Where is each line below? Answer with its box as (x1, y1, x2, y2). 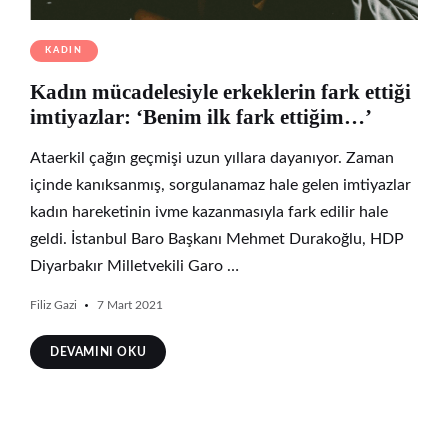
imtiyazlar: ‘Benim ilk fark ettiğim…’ (30, 105, 372, 130)
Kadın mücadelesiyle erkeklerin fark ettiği (30, 80, 411, 105)
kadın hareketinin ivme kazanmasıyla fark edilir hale (30, 204, 388, 221)
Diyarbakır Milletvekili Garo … (30, 258, 239, 275)
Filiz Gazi (30, 299, 77, 312)
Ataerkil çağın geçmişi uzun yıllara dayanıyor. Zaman (30, 150, 394, 167)
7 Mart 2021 (97, 299, 163, 312)
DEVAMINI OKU (50, 346, 147, 359)
